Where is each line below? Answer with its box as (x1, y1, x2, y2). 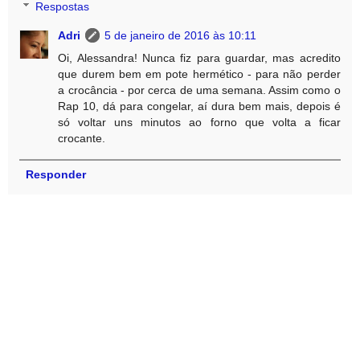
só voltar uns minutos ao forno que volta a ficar (58, 116, 341, 129)
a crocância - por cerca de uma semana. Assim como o (58, 84, 341, 97)
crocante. (58, 132, 106, 145)
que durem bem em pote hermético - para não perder (58, 67, 341, 81)
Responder (25, 168, 86, 182)
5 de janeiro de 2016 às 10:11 (104, 29, 257, 43)
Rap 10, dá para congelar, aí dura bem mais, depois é (58, 100, 341, 113)
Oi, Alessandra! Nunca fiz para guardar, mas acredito (58, 51, 341, 65)
